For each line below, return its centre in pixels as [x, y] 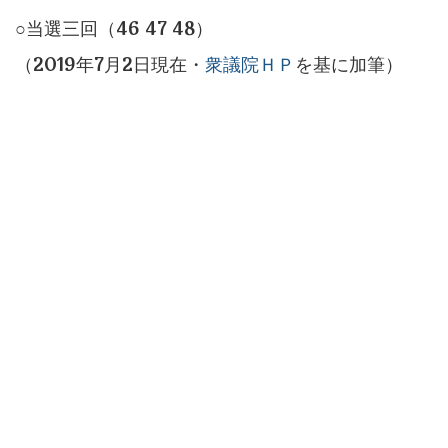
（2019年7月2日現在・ [110, 65]
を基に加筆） [349, 65]
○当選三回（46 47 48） [114, 29]
